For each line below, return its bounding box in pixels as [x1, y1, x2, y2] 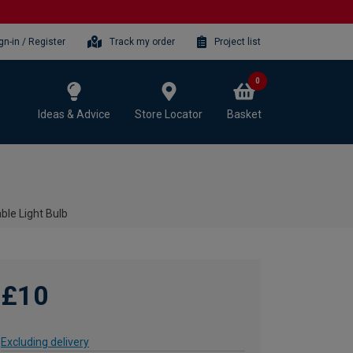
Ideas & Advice [38, 107, 110, 121]
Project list [214, 35, 261, 47]
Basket [227, 107, 262, 121]
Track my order [110, 35, 176, 47]
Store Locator [135, 107, 203, 121]
